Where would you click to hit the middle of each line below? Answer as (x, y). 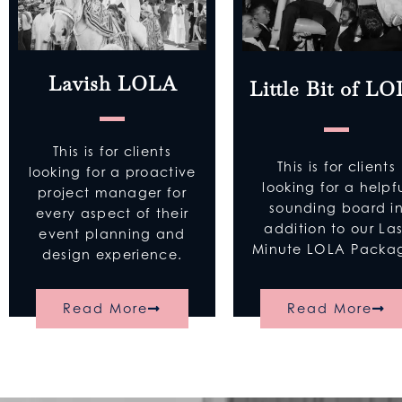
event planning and (112, 234)
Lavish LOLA (112, 83)
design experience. (112, 255)
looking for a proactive (112, 172)
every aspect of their (112, 214)
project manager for (112, 193)
